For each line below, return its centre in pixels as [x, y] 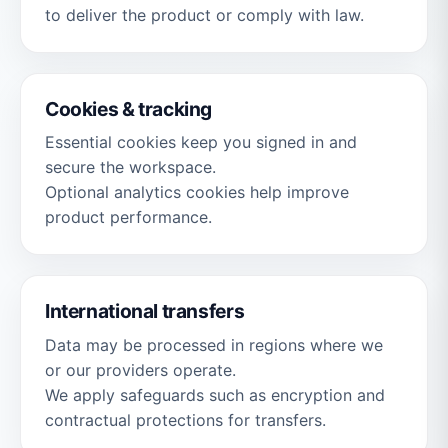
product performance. [128, 217]
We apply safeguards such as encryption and [215, 394]
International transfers [145, 311]
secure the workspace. [130, 167]
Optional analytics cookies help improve [197, 192]
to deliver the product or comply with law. [204, 14]
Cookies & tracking [129, 108]
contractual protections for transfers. [185, 419]
